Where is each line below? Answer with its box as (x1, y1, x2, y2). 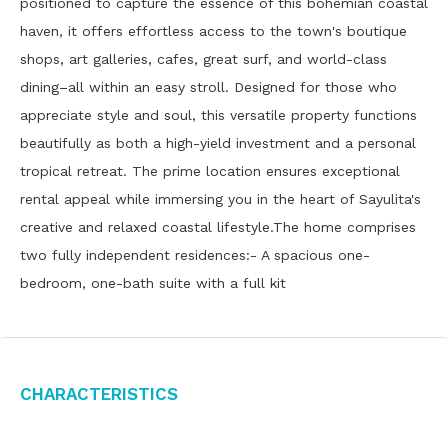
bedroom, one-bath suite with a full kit (20, 275, 286, 291)
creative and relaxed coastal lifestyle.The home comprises (20, 219, 416, 235)
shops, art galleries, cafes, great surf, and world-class (20, 51, 387, 67)
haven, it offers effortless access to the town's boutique (20, 23, 407, 39)
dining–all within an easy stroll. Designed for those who (20, 79, 397, 95)
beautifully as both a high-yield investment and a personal (20, 135, 416, 151)
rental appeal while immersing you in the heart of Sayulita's (20, 191, 421, 207)
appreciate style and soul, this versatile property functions (20, 107, 417, 123)
